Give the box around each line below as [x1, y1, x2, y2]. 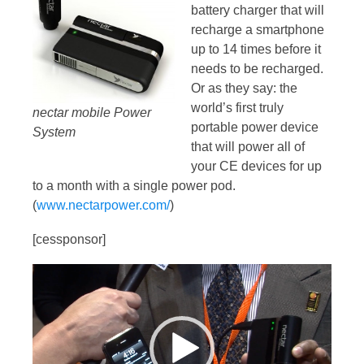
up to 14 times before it [191, 42, 321, 57]
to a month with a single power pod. [32, 179, 236, 193]
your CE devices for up [191, 159, 322, 174]
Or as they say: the [191, 81, 297, 96]
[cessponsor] [32, 232, 106, 247]
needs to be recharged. [191, 62, 323, 76]
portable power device [191, 120, 318, 135]
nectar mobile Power [32, 105, 151, 119]
